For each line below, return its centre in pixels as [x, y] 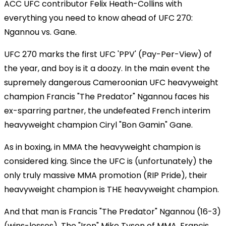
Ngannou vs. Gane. [40, 32]
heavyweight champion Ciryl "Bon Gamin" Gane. [98, 125]
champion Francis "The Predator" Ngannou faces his [107, 96]
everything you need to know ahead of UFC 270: [98, 18]
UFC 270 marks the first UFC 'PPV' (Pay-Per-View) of [108, 54]
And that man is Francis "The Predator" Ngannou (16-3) [112, 211]
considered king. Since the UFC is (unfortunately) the [108, 161]
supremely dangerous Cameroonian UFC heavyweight [111, 82]
